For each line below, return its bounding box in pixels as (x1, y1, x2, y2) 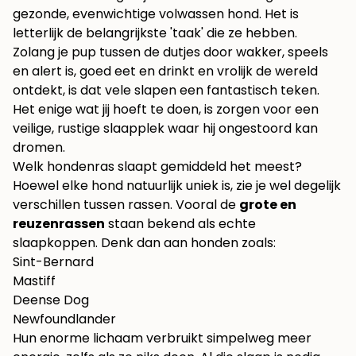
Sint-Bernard (13, 253, 94, 271)
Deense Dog (13, 291, 89, 309)
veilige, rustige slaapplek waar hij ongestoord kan (13, 119, 318, 137)
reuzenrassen (13, 215, 105, 233)
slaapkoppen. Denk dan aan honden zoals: (13, 234, 276, 252)
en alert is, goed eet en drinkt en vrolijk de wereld (13, 62, 318, 80)
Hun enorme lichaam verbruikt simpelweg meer (13, 329, 311, 347)
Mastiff (13, 272, 56, 290)
